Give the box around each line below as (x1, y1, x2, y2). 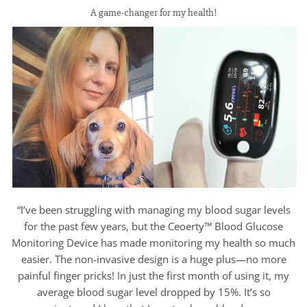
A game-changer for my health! (90, 6, 217, 20)
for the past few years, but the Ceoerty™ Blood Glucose (24, 219, 283, 233)
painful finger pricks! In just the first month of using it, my (18, 268, 289, 282)
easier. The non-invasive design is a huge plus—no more (21, 251, 286, 266)
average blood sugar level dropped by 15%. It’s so (36, 284, 271, 299)
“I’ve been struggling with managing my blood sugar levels (16, 202, 291, 217)
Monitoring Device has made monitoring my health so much (12, 235, 295, 249)
